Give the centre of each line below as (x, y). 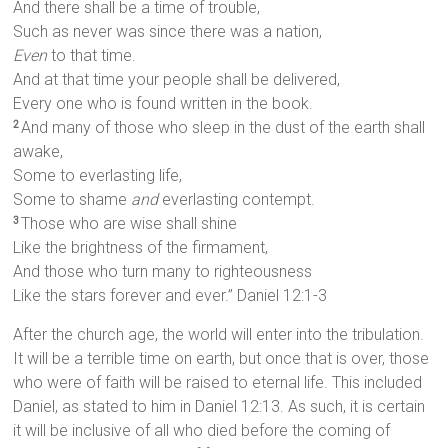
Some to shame (72, 200)
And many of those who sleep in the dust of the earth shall (223, 128)
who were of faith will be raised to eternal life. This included (218, 383)
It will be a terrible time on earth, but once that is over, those (221, 359)
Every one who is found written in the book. (163, 104)
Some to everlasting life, (98, 176)
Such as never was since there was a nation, (168, 32)
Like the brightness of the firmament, (141, 248)
